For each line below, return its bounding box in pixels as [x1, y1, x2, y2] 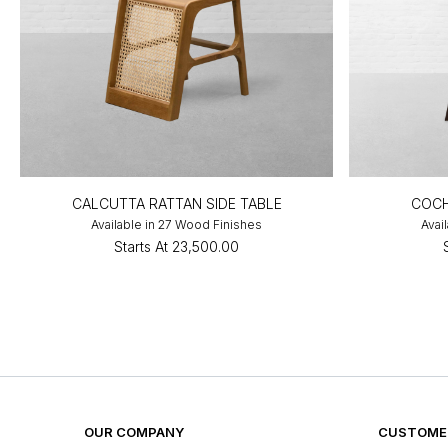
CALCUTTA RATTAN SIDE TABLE [71, 194, 282, 212]
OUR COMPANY [84, 423, 184, 440]
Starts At [114, 237, 169, 255]
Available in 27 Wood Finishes [91, 216, 263, 232]
